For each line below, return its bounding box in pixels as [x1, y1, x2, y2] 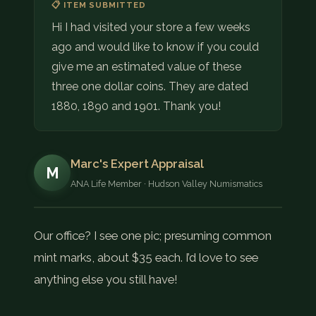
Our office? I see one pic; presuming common [34, 228, 272, 243]
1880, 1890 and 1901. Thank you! [51, 99, 221, 113]
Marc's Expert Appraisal [71, 156, 204, 171]
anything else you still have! [34, 272, 178, 286]
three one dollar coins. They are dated [51, 79, 248, 93]
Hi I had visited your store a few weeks [51, 20, 250, 34]
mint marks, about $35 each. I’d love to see [34, 250, 258, 265]
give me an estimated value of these [51, 59, 241, 73]
